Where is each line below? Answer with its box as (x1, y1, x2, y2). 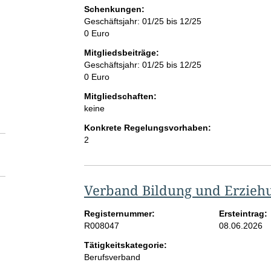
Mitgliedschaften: (83, 91, 157, 102)
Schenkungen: (83, 4, 145, 15)
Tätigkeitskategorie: (83, 240, 167, 250)
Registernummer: (83, 209, 155, 219)
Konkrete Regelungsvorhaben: (83, 123, 211, 133)
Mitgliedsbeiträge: (83, 48, 159, 58)
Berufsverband (83, 252, 140, 263)
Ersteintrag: (219, 209, 268, 219)
